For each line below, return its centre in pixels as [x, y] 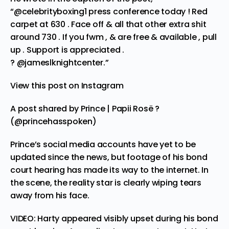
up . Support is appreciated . [67, 50]
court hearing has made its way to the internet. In [110, 170]
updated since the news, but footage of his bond [109, 157]
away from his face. [50, 195]
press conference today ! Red [147, 11]
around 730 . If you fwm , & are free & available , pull [113, 37]
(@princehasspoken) [53, 121]
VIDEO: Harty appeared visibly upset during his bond [114, 218]
